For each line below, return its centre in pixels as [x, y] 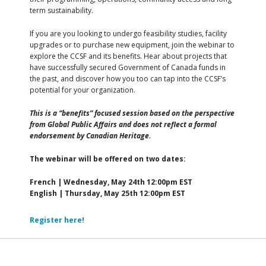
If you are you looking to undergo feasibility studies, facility [128, 34]
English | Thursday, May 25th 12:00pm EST [107, 194]
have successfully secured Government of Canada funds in [128, 68]
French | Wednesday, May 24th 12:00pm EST [112, 182]
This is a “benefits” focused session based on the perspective [132, 113]
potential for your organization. [83, 90]
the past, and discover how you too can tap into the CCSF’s [128, 79]
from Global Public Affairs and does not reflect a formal [123, 125]
